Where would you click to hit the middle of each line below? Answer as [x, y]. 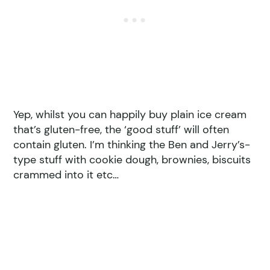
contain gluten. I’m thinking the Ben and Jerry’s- [132, 144]
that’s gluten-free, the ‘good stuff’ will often [121, 129]
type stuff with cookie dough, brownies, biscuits [132, 159]
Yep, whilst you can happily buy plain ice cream [130, 114]
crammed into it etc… [66, 174]
